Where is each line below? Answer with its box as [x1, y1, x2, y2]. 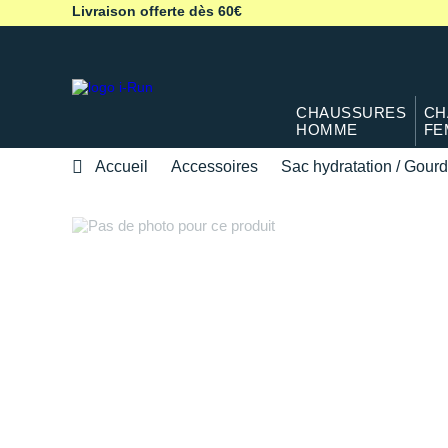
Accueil [95, 157, 148, 175]
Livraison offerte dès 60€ [72, 3, 242, 19]
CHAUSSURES [296, 104, 407, 122]
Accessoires [171, 157, 258, 175]
